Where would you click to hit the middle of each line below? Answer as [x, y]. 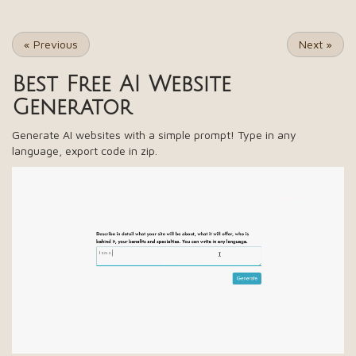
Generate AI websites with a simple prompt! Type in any [154, 135]
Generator [72, 108]
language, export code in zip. [85, 151]
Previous [54, 44]
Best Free [66, 85]
